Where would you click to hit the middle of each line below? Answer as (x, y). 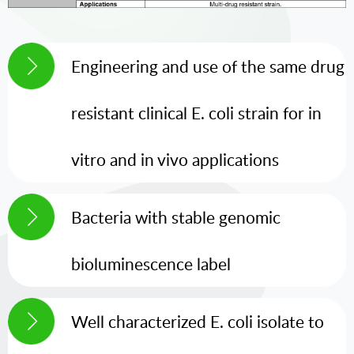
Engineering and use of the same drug (208, 66)
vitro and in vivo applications (175, 159)
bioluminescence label (151, 263)
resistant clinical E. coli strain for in (196, 112)
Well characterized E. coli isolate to (198, 322)
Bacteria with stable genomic (176, 217)
